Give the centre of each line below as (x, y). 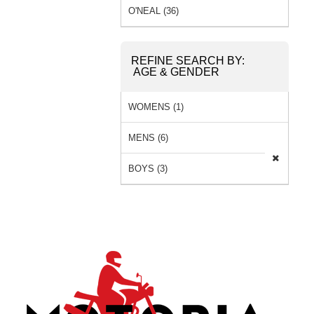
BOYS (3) (148, 168)
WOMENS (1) (156, 107)
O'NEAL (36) (153, 11)
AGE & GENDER (176, 71)
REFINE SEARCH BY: (188, 60)
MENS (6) (148, 137)
